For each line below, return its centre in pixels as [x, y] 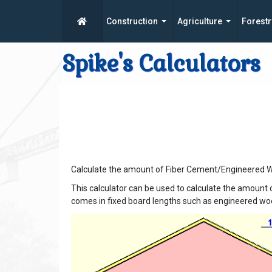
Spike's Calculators [161, 64]
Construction [132, 21]
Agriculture [200, 21]
